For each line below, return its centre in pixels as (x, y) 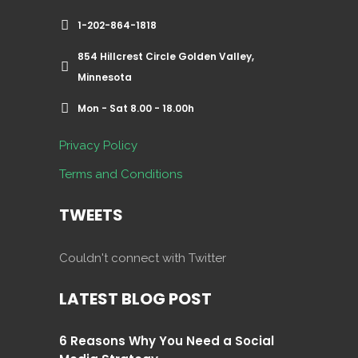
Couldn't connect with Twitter (143, 258)
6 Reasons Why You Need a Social (167, 341)
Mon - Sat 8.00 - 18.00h (136, 108)
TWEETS (91, 215)
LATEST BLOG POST (135, 299)
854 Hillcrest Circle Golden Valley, (166, 56)
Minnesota (105, 77)
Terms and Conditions (121, 174)
